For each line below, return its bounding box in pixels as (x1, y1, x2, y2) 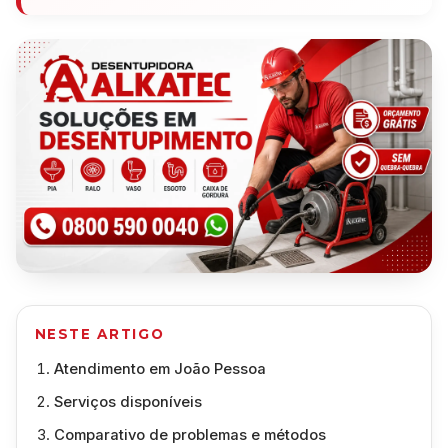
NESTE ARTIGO (34, 326, 165, 343)
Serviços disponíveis (53, 393, 202, 412)
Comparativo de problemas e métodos (53, 426, 326, 445)
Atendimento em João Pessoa (53, 360, 266, 379)
